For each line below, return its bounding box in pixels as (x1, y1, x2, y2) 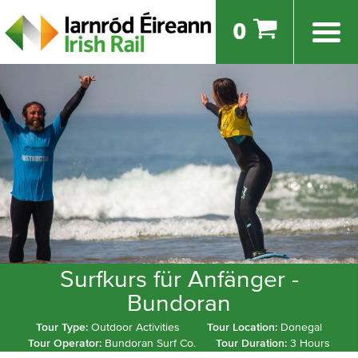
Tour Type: (35, 322, 91, 333)
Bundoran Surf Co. (105, 338, 196, 349)
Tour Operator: (28, 338, 105, 349)
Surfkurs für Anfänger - (59, 268, 299, 292)
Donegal (280, 322, 323, 333)
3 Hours (290, 338, 330, 349)
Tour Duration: (216, 338, 290, 349)
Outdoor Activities (90, 322, 180, 333)
